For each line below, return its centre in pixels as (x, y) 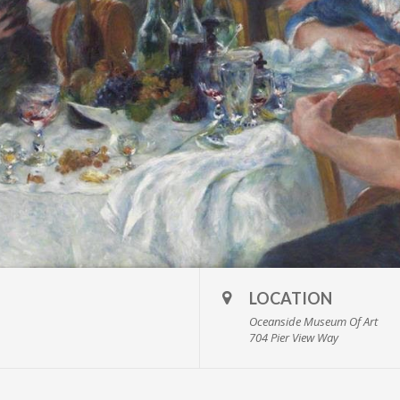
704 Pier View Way (294, 337)
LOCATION (291, 298)
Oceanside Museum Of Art (313, 321)
